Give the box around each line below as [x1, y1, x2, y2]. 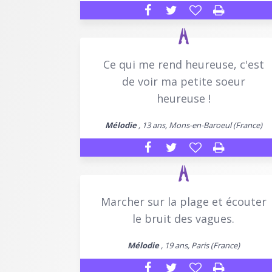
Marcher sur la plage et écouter [100, 194, 267, 209]
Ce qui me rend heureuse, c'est [103, 56, 264, 72]
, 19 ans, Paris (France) [158, 239, 240, 251]
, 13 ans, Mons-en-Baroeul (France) [136, 119, 262, 131]
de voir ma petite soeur [121, 73, 245, 89]
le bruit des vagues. [132, 211, 234, 226]
